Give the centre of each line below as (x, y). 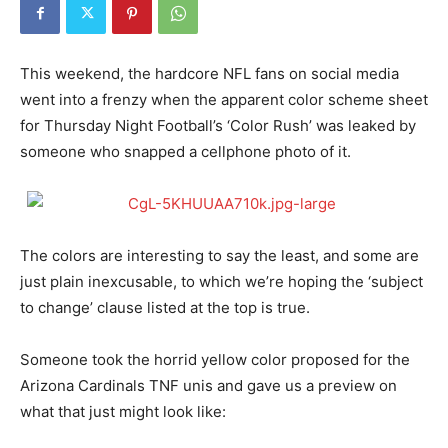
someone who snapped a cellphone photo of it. (185, 151)
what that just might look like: (123, 411)
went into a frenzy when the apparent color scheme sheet (224, 99)
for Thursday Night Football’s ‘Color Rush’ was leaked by (218, 125)
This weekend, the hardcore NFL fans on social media (209, 73)
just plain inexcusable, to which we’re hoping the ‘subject (221, 281)
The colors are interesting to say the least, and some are (219, 255)
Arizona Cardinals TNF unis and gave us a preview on (208, 385)
